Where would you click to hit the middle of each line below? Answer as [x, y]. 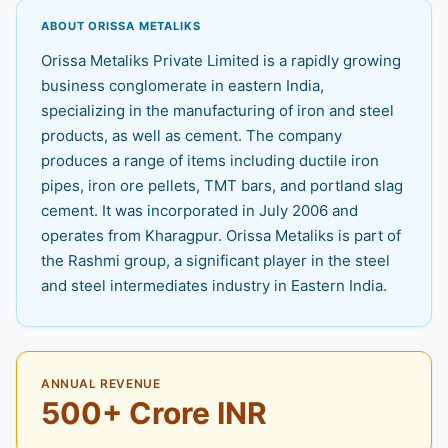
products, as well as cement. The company [191, 136]
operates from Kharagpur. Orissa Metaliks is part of [221, 236]
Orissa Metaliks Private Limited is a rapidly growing [221, 61]
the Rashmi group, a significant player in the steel [215, 261]
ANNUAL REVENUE [101, 384]
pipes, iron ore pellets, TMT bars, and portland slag [222, 186]
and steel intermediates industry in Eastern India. [214, 286]
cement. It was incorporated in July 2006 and [199, 211]
